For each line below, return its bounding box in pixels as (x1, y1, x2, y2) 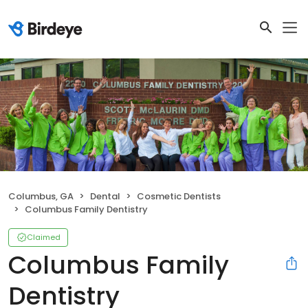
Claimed (27, 232, 60, 243)
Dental (90, 190, 120, 203)
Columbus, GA (8, 190, 74, 203)
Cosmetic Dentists (137, 190, 221, 203)
